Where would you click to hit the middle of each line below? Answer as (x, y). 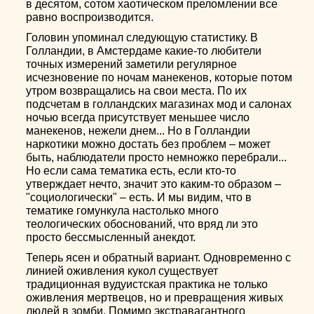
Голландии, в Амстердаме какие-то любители (144, 51)
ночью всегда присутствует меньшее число (138, 117)
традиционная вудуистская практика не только (147, 284)
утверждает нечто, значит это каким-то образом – (154, 184)
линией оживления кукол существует (122, 271)
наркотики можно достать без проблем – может (149, 144)
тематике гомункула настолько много (123, 211)
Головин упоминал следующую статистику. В (142, 37)
